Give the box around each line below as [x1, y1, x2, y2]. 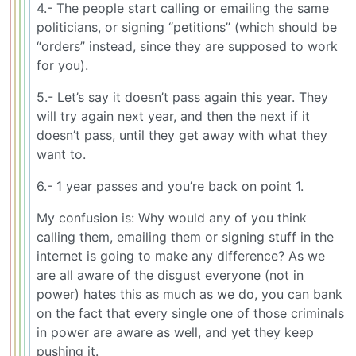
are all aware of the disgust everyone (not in [37, 267, 304, 284]
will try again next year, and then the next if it [37, 108, 310, 125]
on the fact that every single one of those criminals [37, 305, 344, 322]
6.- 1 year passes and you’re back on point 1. [37, 178, 304, 195]
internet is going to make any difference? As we [37, 248, 325, 265]
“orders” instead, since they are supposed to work [37, 38, 338, 55]
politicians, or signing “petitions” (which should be [37, 19, 337, 36]
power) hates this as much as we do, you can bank [37, 286, 342, 303]
